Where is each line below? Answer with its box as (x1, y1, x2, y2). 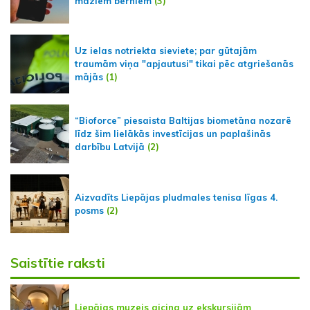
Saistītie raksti (10, 255, 105, 272)
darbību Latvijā (75, 141, 145, 153)
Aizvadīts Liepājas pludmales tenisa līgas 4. (75, 191, 277, 203)
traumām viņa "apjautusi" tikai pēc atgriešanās (75, 58, 293, 70)
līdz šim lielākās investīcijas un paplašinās (75, 128, 271, 140)
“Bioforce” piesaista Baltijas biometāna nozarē (75, 115, 291, 127)
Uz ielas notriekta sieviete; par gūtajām (75, 45, 257, 57)
